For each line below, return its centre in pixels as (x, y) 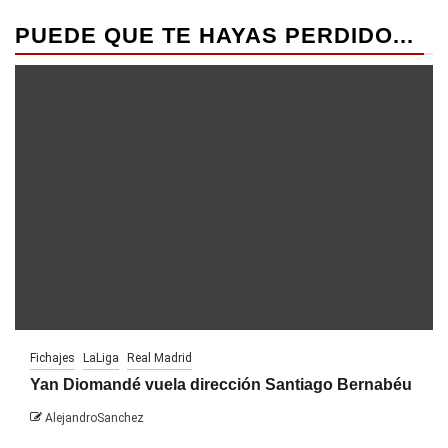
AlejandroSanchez (94, 417)
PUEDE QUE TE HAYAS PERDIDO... (214, 35)
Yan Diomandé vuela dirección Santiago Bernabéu (221, 384)
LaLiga (101, 357)
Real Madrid (159, 357)
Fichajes (52, 357)
